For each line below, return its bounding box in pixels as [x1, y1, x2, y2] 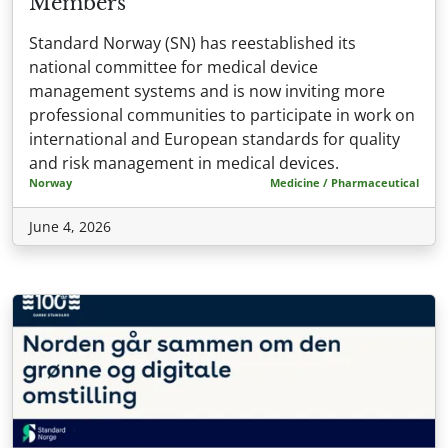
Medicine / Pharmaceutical [270, 174, 419, 190]
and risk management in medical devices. [29, 151, 339, 174]
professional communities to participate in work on [29, 103, 415, 126]
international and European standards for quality [29, 127, 400, 150]
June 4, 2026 [29, 216, 111, 236]
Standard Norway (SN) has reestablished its [29, 31, 356, 54]
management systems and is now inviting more [29, 79, 385, 102]
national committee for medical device [29, 55, 318, 78]
